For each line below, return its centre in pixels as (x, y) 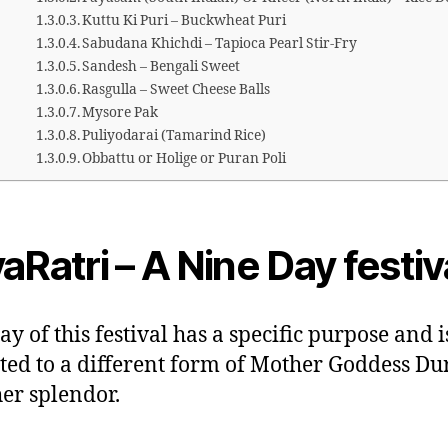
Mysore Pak (120, 113)
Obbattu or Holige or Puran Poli (184, 159)
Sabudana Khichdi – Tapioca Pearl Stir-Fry (220, 44)
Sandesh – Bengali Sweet (161, 67)
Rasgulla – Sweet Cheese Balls (176, 90)
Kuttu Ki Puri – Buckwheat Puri (184, 21)
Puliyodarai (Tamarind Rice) (174, 136)
